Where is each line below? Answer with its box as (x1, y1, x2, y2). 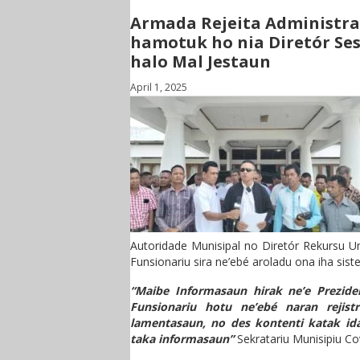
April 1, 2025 (130, 80, 187, 94)
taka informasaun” (130, 331, 234, 346)
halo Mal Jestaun (130, 51, 271, 72)
